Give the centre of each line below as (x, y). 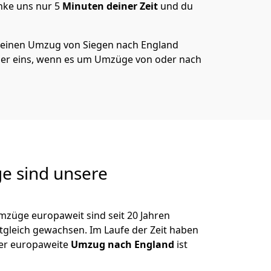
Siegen (98, 45)
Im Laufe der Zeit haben (144, 230)
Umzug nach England (124, 244)
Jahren (154, 215)
